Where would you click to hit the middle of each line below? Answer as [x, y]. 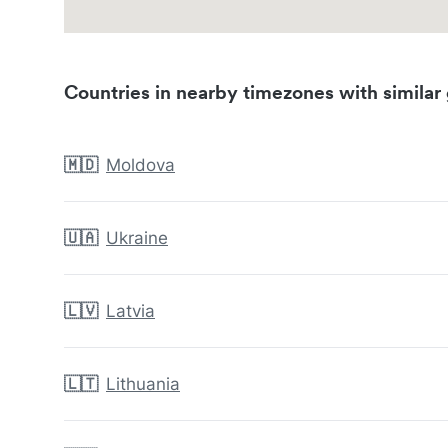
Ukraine [137, 238]
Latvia [130, 311]
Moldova [140, 165]
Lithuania [143, 384]
